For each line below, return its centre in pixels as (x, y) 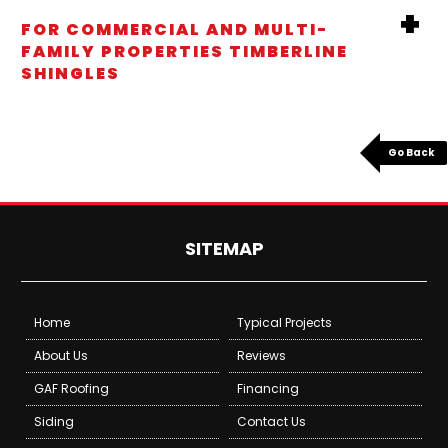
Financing (268, 388)
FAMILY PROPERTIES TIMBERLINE (184, 51)
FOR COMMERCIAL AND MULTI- (174, 29)
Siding (54, 421)
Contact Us (271, 421)
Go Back (411, 152)
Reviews (261, 355)
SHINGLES (70, 73)
